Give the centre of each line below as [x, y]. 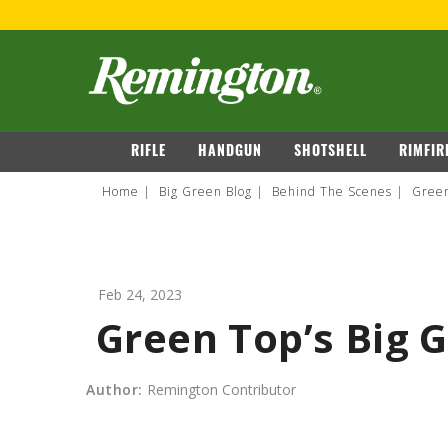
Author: [114, 390]
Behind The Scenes [332, 192]
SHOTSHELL [330, 153]
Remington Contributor [219, 390]
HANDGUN [230, 153]
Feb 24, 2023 [140, 295]
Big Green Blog [205, 192]
